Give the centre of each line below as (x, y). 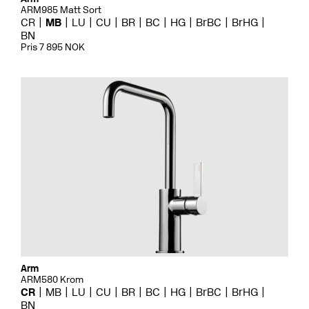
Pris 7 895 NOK (53, 48)
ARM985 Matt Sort (61, 10)
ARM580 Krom (52, 280)
